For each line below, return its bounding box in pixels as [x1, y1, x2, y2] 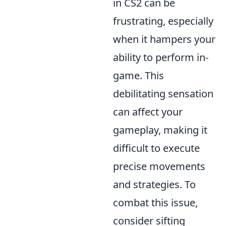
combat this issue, [113, 196, 198, 209]
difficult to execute [113, 141, 200, 155]
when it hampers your [113, 32, 215, 46]
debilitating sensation [113, 87, 213, 100]
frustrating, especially [113, 14, 213, 28]
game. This [113, 69, 164, 82]
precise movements [113, 159, 205, 173]
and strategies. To [113, 178, 196, 191]
